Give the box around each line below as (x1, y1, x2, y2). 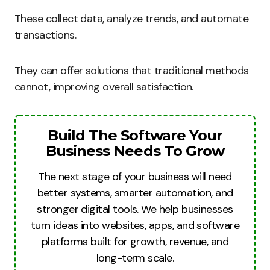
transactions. (14, 28, 76, 42)
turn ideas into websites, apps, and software (30, 218, 240, 233)
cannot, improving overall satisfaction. (14, 80, 193, 94)
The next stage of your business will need (38, 169, 232, 184)
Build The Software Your (47, 127, 223, 144)
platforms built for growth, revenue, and (41, 234, 229, 249)
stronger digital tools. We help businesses (37, 202, 233, 216)
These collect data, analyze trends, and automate (14, 11, 249, 26)
